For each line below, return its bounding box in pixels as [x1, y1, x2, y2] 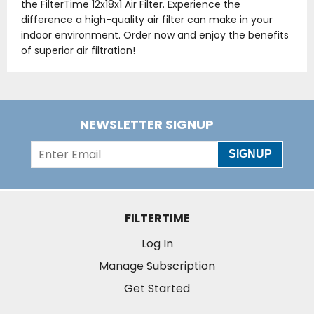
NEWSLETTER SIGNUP [79, 116, 214, 134]
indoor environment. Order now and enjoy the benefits [21, 28, 289, 43]
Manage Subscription [99, 258, 215, 275]
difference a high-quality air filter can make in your [21, 13, 273, 27]
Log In [141, 235, 173, 252]
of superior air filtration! [21, 43, 135, 58]
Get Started [124, 280, 190, 297]
